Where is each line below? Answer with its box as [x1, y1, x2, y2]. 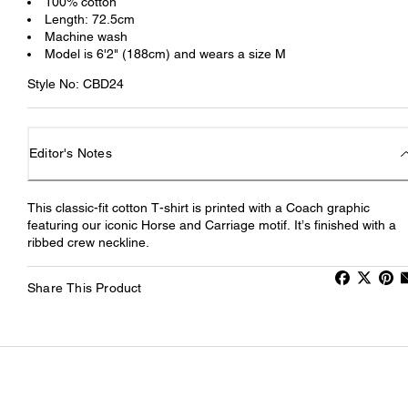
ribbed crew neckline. [27, 234, 149, 250]
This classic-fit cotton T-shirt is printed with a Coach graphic [27, 199, 370, 215]
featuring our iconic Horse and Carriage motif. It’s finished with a [27, 217, 396, 232]
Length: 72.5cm [45, 12, 135, 27]
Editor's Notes [29, 146, 112, 161]
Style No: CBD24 [27, 76, 124, 92]
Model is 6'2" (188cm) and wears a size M [45, 46, 286, 62]
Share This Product [27, 280, 142, 295]
